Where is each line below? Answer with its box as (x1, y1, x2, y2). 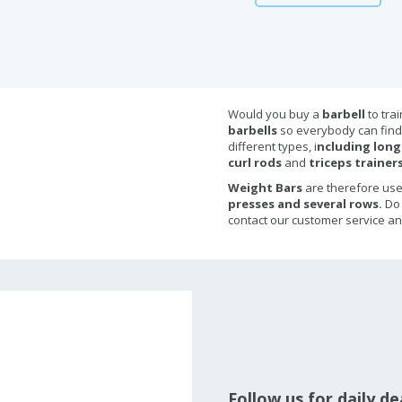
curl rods (228, 154, 284, 170)
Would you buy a (228, 106, 322, 122)
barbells (228, 122, 280, 138)
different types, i (228, 138, 317, 154)
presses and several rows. (228, 196, 385, 212)
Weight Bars (228, 179, 305, 196)
